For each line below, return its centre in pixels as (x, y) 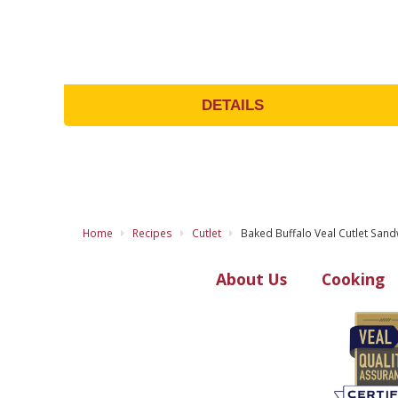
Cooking (353, 279)
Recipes (153, 233)
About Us (251, 279)
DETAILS (232, 105)
